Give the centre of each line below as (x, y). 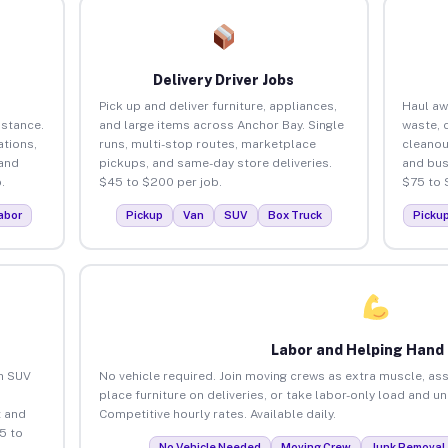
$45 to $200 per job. (160, 181)
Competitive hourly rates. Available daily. (217, 413)
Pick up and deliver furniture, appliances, (217, 105)
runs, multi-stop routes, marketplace (207, 143)
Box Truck (294, 214)
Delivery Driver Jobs (224, 79)
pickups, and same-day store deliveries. (215, 162)
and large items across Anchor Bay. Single (221, 124)
